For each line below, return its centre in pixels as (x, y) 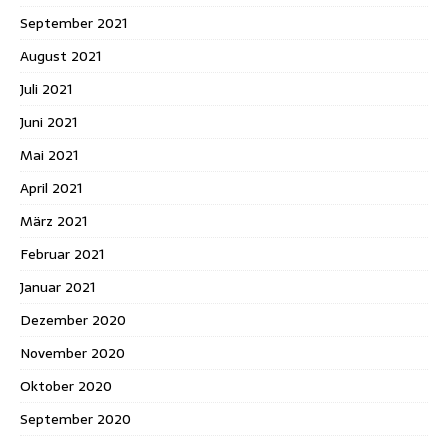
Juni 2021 (48, 121)
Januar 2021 (57, 286)
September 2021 (73, 22)
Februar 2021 (62, 253)
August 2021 (60, 55)
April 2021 (51, 187)
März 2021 (53, 220)
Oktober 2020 (66, 385)
